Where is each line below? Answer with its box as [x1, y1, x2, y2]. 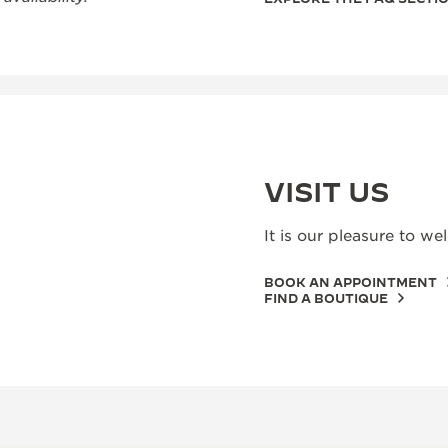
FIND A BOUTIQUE [264, 291, 388, 305]
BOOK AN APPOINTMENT [264, 275, 437, 289]
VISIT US [264, 177, 389, 207]
